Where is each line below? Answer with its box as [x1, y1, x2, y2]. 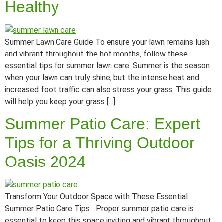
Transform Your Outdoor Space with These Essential [5, 192, 188, 202]
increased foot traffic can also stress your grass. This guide [5, 84, 212, 94]
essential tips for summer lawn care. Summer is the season [5, 60, 210, 70]
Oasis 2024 [5, 153, 86, 171]
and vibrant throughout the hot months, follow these [5, 49, 188, 58]
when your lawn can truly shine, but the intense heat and [5, 72, 199, 82]
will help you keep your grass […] [5, 96, 115, 106]
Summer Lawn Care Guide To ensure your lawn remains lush [5, 37, 209, 47]
